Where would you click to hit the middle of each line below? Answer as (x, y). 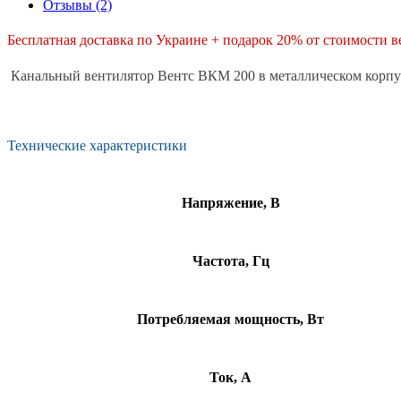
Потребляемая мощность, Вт (230, 319)
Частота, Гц (230, 260)
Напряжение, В (230, 202)
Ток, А (230, 377)
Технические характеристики (97, 146)
